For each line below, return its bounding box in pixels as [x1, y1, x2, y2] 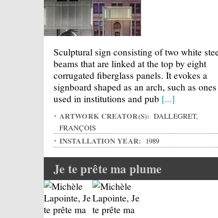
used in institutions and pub [54, 92, 162, 105]
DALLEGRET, [152, 111, 199, 121]
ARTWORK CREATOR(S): [59, 110, 152, 121]
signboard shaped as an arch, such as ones [54, 80, 217, 93]
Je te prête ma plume [54, 160, 162, 177]
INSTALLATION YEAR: [59, 135, 144, 146]
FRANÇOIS [59, 123, 96, 132]
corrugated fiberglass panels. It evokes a [54, 69, 207, 81]
